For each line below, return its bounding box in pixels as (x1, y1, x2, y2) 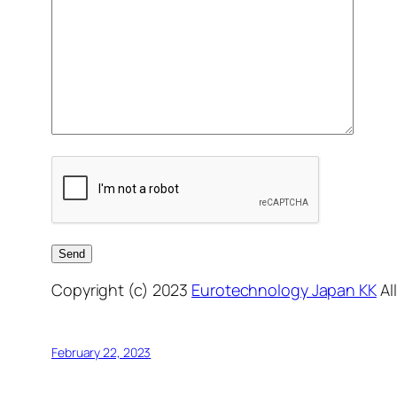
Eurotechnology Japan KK (191, 278, 377, 300)
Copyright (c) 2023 (51, 278, 192, 300)
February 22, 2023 (51, 343, 152, 361)
